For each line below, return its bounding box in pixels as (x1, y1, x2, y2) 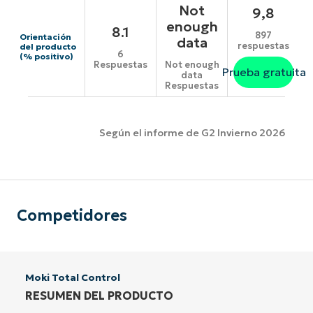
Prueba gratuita (221, 64, 306, 79)
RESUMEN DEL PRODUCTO (25, 288, 173, 303)
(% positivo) (20, 51, 73, 62)
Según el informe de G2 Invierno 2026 (99, 126, 285, 140)
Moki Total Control (25, 270, 120, 284)
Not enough (164, 59, 219, 71)
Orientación (20, 31, 71, 43)
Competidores (17, 205, 127, 225)
